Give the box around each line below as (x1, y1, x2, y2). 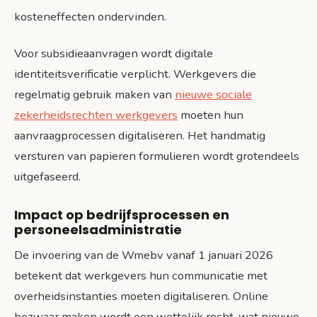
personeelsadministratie (14, 221, 182, 239)
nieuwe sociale (175, 86, 252, 103)
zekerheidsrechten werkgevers (14, 107, 178, 124)
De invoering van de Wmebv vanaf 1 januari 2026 (14, 246, 273, 263)
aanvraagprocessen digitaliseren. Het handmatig (14, 127, 265, 144)
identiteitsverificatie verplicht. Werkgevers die (14, 66, 256, 83)
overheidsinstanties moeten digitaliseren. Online (14, 287, 268, 304)
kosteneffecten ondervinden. (14, 8, 166, 25)
